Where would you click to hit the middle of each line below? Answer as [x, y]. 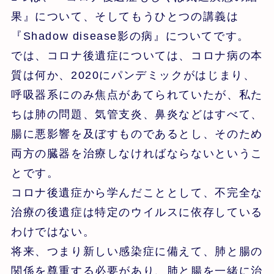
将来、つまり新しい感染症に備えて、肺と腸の [137, 251]
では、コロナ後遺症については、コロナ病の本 [137, 55]
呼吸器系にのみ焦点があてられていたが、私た [137, 94]
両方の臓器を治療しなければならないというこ [137, 153]
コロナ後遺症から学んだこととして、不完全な [137, 192]
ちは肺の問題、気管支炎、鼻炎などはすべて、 [137, 114]
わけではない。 [53, 231]
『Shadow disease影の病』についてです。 [130, 36]
